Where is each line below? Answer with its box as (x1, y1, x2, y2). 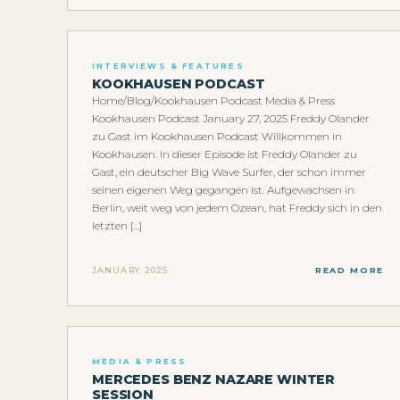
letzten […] (92, 219, 142, 233)
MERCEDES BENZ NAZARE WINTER (92, 371, 336, 388)
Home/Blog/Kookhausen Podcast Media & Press (92, 94, 335, 108)
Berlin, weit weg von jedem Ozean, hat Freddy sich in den (92, 201, 382, 215)
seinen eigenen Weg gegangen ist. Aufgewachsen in (92, 183, 354, 197)
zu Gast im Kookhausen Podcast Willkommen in (92, 129, 342, 144)
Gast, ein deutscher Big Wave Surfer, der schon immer (92, 165, 366, 179)
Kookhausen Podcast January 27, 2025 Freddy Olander (92, 112, 370, 126)
